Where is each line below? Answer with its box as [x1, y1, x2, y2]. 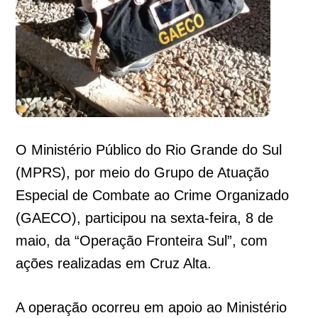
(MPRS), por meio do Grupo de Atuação [16, 164, 270, 180]
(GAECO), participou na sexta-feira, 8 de [16, 209, 274, 226]
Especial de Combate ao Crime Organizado [16, 187, 290, 203]
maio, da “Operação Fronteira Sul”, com [16, 232, 268, 248]
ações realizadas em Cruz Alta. [16, 255, 212, 271]
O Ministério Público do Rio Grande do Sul [16, 141, 283, 158]
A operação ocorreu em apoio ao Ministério [16, 299, 287, 315]
